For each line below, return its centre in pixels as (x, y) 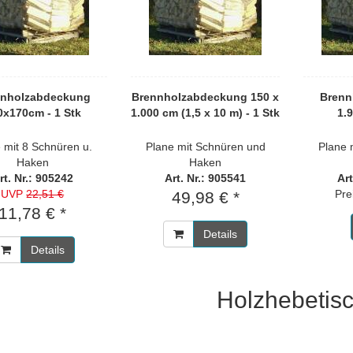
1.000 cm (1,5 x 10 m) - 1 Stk (206, 113)
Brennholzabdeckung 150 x (206, 97)
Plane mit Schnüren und (205, 147)
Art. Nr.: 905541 (206, 178)
